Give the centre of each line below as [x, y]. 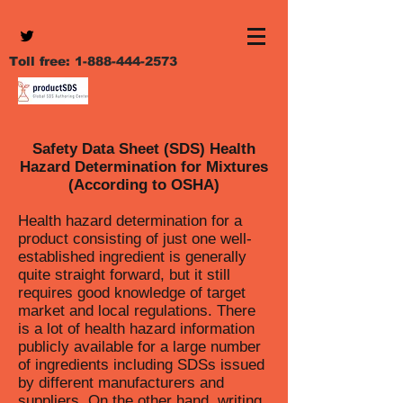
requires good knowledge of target [132, 293]
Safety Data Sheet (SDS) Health [144, 149]
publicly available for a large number [139, 347]
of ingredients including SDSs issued [141, 365]
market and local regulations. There [137, 311]
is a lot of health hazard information [136, 329]
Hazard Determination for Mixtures [144, 167]
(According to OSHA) [144, 185]
